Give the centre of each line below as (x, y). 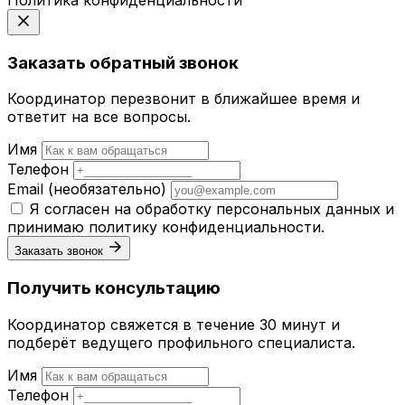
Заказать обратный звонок (123, 62)
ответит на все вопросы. (99, 117)
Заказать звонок (59, 251)
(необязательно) (107, 189)
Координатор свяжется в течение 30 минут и (174, 324)
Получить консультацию (114, 288)
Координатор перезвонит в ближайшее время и (184, 99)
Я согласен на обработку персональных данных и (212, 209)
